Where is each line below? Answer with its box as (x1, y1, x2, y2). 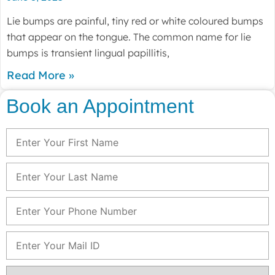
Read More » (7, 68, 74, 82)
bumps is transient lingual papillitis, (7, 47, 169, 59)
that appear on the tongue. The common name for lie (7, 31, 251, 43)
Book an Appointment (6, 95, 194, 117)
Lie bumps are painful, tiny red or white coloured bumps (7, 15, 263, 27)
